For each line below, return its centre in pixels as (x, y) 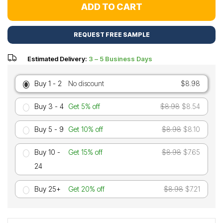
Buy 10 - (47, 152)
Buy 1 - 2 (48, 83)
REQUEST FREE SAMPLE (111, 34)
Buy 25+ (47, 189)
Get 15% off (85, 152)
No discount (86, 83)
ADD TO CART (111, 7)
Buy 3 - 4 (49, 106)
